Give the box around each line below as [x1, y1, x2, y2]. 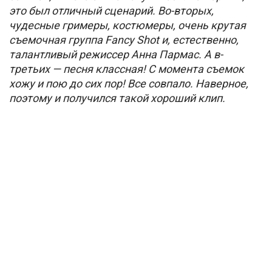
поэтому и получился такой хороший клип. [9, 91, 225, 104]
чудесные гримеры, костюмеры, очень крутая [9, 18, 246, 32]
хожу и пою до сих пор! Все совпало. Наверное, [9, 76, 248, 90]
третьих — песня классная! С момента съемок [9, 62, 244, 75]
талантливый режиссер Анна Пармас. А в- [9, 47, 223, 61]
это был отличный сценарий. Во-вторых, [9, 4, 214, 17]
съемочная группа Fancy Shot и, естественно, [9, 33, 239, 46]
